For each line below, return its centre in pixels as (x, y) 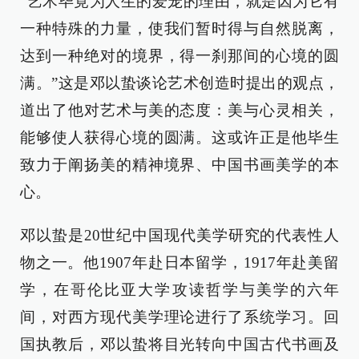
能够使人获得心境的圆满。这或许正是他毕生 (179, 138)
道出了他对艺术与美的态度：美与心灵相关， (179, 111)
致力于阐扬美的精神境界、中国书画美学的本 (179, 165)
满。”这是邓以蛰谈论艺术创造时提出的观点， (179, 83)
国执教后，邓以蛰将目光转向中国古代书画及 (179, 345)
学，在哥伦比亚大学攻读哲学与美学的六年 (179, 290)
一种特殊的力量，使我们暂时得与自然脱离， (179, 29)
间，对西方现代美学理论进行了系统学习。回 (179, 317)
